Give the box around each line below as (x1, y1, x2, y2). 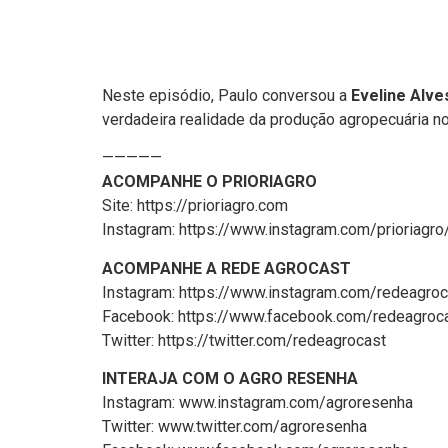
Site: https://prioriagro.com (102, 196, 288, 216)
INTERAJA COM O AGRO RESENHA (102, 369, 362, 389)
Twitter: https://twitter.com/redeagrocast (102, 330, 386, 350)
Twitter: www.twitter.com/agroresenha (102, 417, 367, 437)
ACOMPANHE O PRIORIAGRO (102, 172, 317, 192)
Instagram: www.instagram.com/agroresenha (102, 393, 413, 413)
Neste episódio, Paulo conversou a (102, 86, 351, 105)
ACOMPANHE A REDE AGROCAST (102, 258, 351, 278)
